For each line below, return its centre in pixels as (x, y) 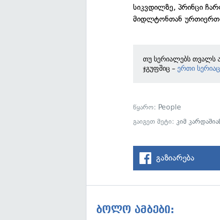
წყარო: (146, 107)
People (170, 107)
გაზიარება (176, 158)
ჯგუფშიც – (160, 68)
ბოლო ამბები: (135, 210)
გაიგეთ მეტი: (155, 122)
